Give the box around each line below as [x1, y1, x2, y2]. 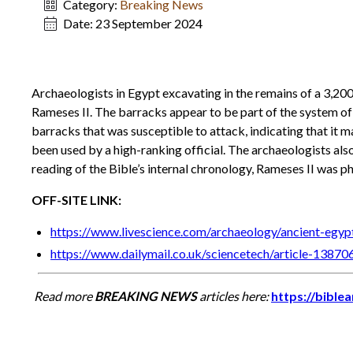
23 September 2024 [95, 16, 203, 31]
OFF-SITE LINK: [32, 192, 121, 207]
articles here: [197, 288, 271, 303]
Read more [34, 288, 95, 303]
